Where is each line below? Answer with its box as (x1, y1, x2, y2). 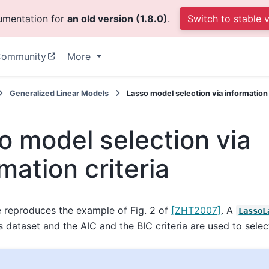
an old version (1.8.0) (67, 13, 168, 25)
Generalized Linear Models (9, 89, 109, 98)
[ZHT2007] (171, 204, 222, 216)
